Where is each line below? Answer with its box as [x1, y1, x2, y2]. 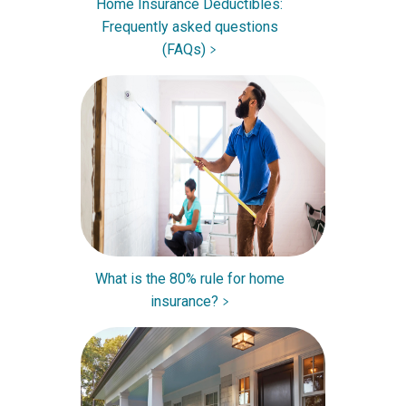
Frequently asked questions [101, 17, 278, 35]
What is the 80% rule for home [94, 269, 285, 287]
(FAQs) [162, 40, 206, 58]
